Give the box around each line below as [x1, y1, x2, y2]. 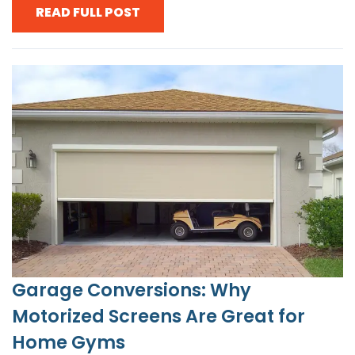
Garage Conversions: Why [12, 277, 251, 303]
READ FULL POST [36, 3, 140, 22]
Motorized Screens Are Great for [12, 303, 305, 330]
